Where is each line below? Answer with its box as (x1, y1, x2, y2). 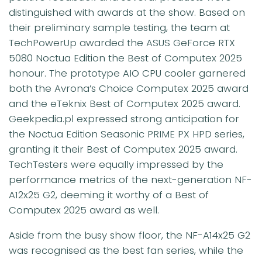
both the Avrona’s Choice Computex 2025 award (9, 81, 249, 96)
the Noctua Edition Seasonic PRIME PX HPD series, (9, 127, 244, 142)
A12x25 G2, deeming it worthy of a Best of (9, 188, 209, 202)
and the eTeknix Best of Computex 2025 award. (9, 96, 240, 111)
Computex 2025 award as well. (9, 203, 159, 218)
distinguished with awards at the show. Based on (9, 5, 245, 20)
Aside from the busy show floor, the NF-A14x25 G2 (9, 227, 250, 242)
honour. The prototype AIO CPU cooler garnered (9, 66, 246, 81)
